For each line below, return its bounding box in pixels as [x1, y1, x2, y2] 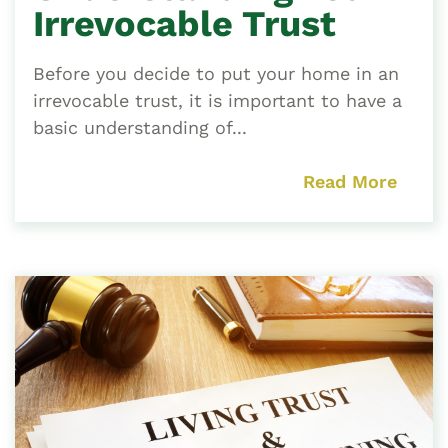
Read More [303, 170, 397, 192]
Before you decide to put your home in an [33, 62, 399, 84]
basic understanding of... [33, 116, 247, 138]
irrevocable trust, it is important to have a [33, 89, 402, 111]
